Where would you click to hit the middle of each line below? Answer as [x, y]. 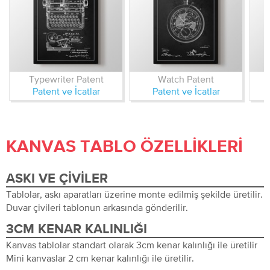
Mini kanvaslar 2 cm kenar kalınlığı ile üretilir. [100, 258]
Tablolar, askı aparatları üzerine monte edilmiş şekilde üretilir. [134, 194]
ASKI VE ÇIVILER [57, 179]
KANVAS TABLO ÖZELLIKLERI [124, 147]
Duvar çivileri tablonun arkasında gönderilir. [97, 207]
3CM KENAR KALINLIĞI [77, 230]
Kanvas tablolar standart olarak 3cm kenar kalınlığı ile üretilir [132, 245]
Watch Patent [186, 79]
